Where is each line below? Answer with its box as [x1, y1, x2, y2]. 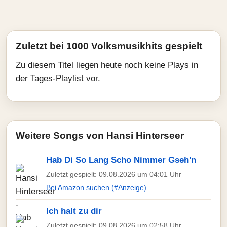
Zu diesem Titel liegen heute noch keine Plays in [16, 60, 198, 70]
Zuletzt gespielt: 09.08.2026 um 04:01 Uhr [46, 170, 181, 178]
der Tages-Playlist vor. [16, 73, 100, 83]
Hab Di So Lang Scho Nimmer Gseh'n [46, 155, 196, 165]
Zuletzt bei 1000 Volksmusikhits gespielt [16, 41, 202, 51]
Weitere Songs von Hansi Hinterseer [16, 130, 184, 141]
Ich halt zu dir [46, 206, 102, 216]
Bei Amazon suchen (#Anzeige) [46, 183, 146, 192]
